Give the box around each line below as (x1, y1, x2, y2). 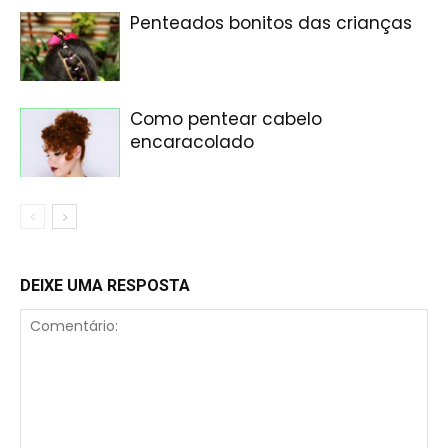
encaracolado (130, 130, 254, 155)
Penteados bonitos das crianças (130, 11, 412, 36)
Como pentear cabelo (130, 107, 322, 132)
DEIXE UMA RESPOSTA (20, 276, 190, 296)
